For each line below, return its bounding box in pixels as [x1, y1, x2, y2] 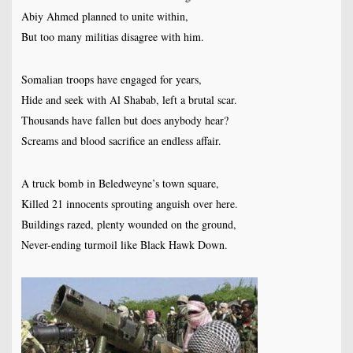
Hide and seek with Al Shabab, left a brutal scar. [20, 92, 237, 108]
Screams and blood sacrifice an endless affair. [20, 133, 221, 149]
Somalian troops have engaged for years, [20, 72, 202, 87]
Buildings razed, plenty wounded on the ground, [20, 217, 236, 232]
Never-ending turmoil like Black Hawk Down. [20, 237, 228, 253]
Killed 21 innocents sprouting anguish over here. [20, 196, 238, 212]
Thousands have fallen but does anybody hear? [20, 113, 229, 128]
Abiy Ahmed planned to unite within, [20, 9, 188, 24]
